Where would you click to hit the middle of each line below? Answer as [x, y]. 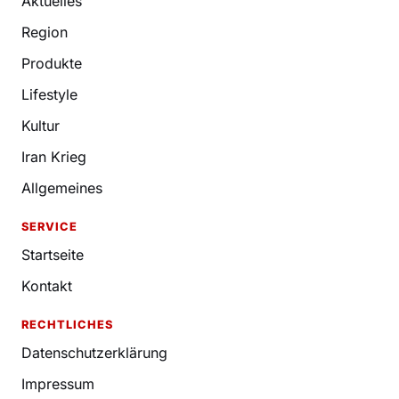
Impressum [58, 384]
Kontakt [47, 286]
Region [45, 33]
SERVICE [50, 227]
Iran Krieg [54, 157]
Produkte [52, 64]
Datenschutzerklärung [94, 353]
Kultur [41, 126]
